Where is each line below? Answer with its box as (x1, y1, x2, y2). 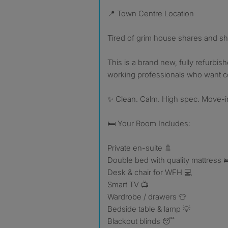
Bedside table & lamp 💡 (107, 204, 190, 214)
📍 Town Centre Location (115, 9, 194, 18)
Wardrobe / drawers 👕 (107, 192, 186, 202)
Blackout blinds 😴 (107, 216, 175, 226)
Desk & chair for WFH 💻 (107, 167, 192, 177)
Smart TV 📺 (107, 180, 149, 189)
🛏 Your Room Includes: (107, 119, 190, 128)
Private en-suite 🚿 (107, 143, 172, 153)
